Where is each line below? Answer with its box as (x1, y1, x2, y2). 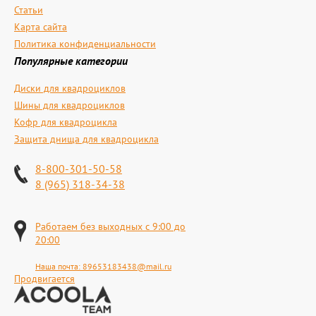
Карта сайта (14, 20, 67, 33)
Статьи (14, 4, 43, 16)
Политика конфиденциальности (14, 37, 156, 50)
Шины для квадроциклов (14, 99, 125, 111)
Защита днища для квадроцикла (14, 133, 159, 145)
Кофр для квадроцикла (14, 116, 117, 128)
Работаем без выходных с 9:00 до (35, 220, 186, 233)
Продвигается (14, 272, 75, 285)
